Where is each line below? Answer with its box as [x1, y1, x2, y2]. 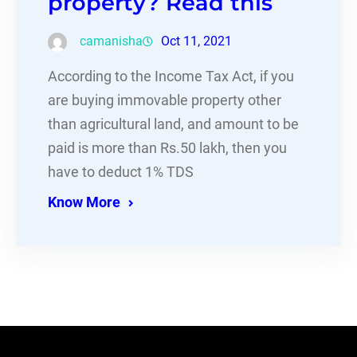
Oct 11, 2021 [161, 33, 232, 49]
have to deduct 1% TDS [48, 164, 194, 181]
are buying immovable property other [48, 92, 281, 109]
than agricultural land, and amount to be [48, 116, 299, 133]
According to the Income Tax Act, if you [48, 69, 294, 85]
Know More [48, 194, 120, 211]
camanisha [80, 33, 143, 49]
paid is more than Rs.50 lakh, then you [48, 140, 287, 157]
